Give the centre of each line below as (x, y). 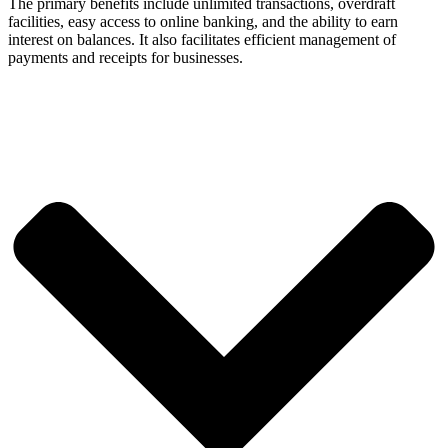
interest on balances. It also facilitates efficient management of (202, 39)
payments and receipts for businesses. (125, 57)
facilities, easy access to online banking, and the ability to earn (203, 21)
